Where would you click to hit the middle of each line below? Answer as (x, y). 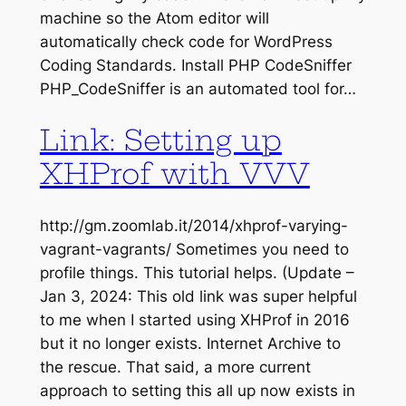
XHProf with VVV (174, 174)
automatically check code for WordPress (186, 41)
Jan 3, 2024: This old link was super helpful (198, 297)
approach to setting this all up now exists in (197, 391)
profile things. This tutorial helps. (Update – (197, 273)
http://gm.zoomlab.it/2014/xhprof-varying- (193, 226)
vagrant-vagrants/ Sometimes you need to (194, 250)
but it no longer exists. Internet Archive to (190, 344)
